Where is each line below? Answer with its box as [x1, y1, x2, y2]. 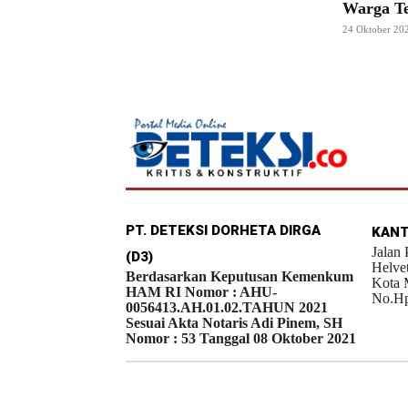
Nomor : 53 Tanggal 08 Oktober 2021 [126, 331, 356, 347]
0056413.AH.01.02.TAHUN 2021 [126, 300, 328, 316]
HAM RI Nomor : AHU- [126, 284, 277, 301]
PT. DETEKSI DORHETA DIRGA [126, 222, 321, 240]
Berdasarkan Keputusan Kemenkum [126, 269, 353, 285]
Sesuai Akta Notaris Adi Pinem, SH [126, 315, 342, 331]
